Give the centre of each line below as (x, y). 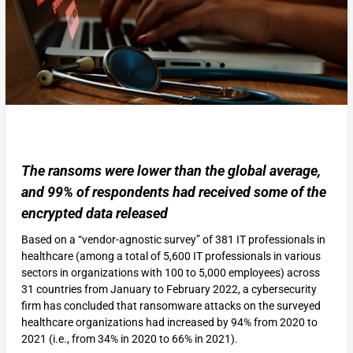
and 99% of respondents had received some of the (173, 191)
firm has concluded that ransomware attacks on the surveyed (171, 305)
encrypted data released (94, 213)
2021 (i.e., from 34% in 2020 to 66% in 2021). (129, 338)
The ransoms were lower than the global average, (171, 170)
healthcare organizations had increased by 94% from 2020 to (169, 322)
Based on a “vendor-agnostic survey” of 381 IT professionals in (173, 239)
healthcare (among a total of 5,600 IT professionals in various (171, 256)
